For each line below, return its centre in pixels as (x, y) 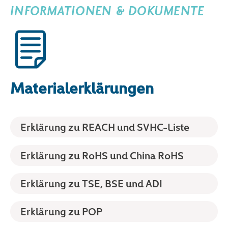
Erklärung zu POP (61, 211)
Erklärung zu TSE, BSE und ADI (91, 183)
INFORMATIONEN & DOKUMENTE (107, 11)
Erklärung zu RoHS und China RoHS (102, 155)
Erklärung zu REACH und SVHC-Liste (105, 127)
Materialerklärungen (82, 87)
